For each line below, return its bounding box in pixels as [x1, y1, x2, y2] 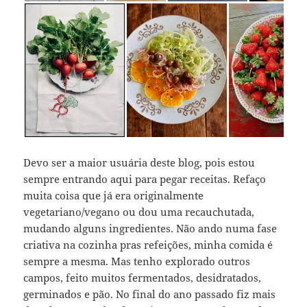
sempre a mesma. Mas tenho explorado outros [23, 254, 251, 269]
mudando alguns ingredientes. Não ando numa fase [23, 221, 278, 236]
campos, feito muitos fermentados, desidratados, [23, 271, 262, 285]
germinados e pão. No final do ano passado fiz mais [23, 287, 276, 302]
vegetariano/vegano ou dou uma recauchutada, [23, 205, 255, 219]
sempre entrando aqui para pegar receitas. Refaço [23, 172, 267, 186]
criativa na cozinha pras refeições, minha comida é [23, 238, 273, 252]
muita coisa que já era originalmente [23, 188, 204, 203]
